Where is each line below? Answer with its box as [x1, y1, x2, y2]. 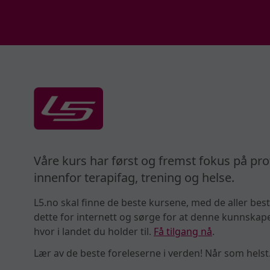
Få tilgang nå [154, 225, 212, 238]
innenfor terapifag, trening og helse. [34, 169, 234, 186]
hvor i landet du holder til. [34, 225, 154, 238]
